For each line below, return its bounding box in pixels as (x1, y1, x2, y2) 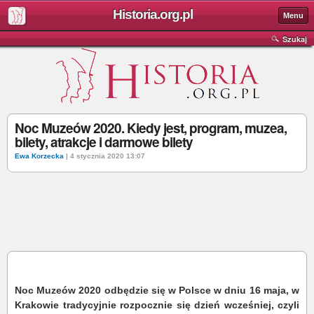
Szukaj (282, 34, 307, 44)
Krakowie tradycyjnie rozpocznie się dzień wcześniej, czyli (15, 299, 299, 310)
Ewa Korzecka (15, 152, 64, 160)
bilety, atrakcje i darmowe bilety (15, 132, 193, 151)
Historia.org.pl (112, 7, 193, 22)
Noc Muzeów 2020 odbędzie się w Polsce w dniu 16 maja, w (15, 285, 299, 296)
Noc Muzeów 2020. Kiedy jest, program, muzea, (15, 118, 287, 137)
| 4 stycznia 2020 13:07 (64, 152, 145, 160)
